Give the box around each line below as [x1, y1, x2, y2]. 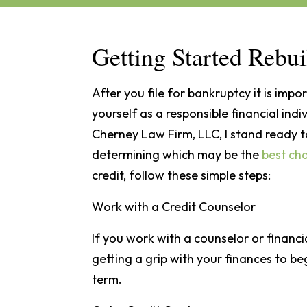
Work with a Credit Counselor [92, 199, 256, 214]
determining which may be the [92, 147, 262, 162]
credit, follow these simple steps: [92, 167, 271, 183]
